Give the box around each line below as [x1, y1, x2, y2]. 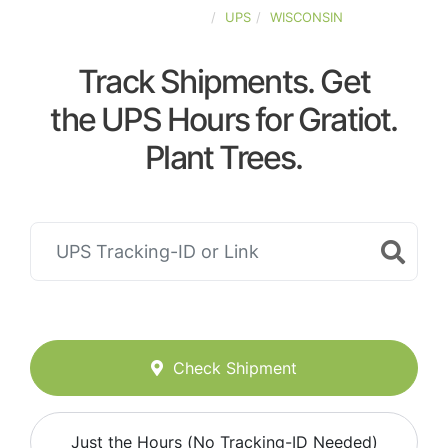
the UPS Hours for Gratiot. [50, 100, 398, 139]
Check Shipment [173, 358, 297, 379]
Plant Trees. [145, 138, 303, 177]
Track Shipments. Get [78, 62, 370, 101]
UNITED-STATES [105, 9, 206, 25]
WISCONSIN [270, 9, 343, 25]
